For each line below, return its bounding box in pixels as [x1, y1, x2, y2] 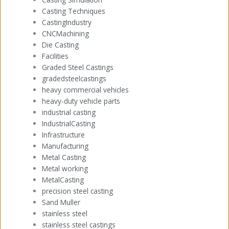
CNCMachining [42, 29, 89, 39]
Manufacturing [42, 141, 89, 151]
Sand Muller [42, 197, 81, 208]
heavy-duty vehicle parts [42, 96, 121, 106]
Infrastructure [42, 130, 85, 140]
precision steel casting [42, 186, 113, 196]
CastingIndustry [42, 17, 92, 28]
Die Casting [42, 40, 79, 50]
